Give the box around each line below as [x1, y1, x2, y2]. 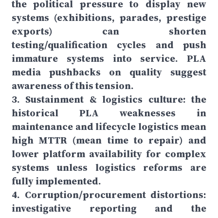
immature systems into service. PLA [12, 52, 206, 65]
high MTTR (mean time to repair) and [12, 133, 206, 147]
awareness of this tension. [12, 79, 136, 92]
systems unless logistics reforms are [12, 161, 206, 174]
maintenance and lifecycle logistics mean [12, 120, 206, 133]
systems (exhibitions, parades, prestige [12, 11, 206, 24]
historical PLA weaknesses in [12, 106, 206, 120]
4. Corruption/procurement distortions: [12, 188, 206, 201]
